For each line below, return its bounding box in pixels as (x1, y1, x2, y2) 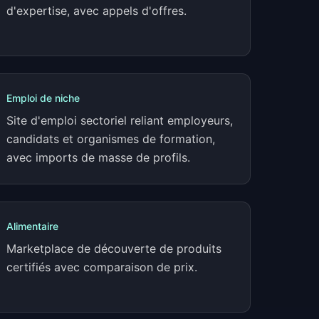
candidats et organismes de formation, (6, 132, 215, 146)
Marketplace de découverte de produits (6, 241, 221, 256)
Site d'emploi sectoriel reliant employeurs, (6, 113, 233, 127)
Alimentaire (6, 220, 58, 232)
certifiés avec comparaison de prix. (6, 260, 197, 274)
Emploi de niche (6, 92, 80, 104)
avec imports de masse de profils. (6, 150, 190, 164)
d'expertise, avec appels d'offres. (6, 4, 187, 18)
